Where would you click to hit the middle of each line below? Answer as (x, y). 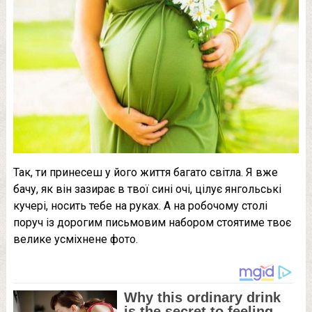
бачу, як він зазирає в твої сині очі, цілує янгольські (147, 189)
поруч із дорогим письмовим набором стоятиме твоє (152, 223)
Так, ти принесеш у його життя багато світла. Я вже (145, 173)
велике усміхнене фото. (75, 240)
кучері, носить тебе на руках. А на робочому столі (140, 206)
